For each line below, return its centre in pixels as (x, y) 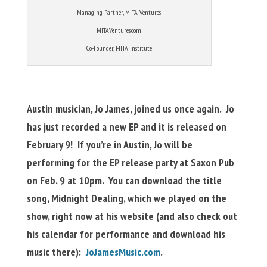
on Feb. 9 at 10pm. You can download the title (124, 181)
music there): (56, 252)
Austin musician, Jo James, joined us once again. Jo (130, 109)
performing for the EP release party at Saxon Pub (130, 163)
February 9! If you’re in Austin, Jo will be (109, 145)
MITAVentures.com (119, 30)
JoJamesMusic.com (123, 252)
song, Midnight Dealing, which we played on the (126, 198)
